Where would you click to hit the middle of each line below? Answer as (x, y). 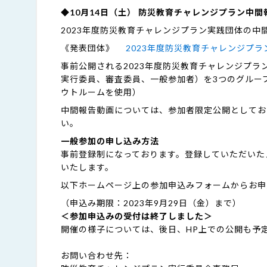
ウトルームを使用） (101, 92)
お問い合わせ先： (97, 255)
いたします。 (87, 167)
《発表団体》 (93, 48)
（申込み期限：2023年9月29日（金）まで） (151, 203)
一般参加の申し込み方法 (110, 141)
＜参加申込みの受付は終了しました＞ (137, 216)
